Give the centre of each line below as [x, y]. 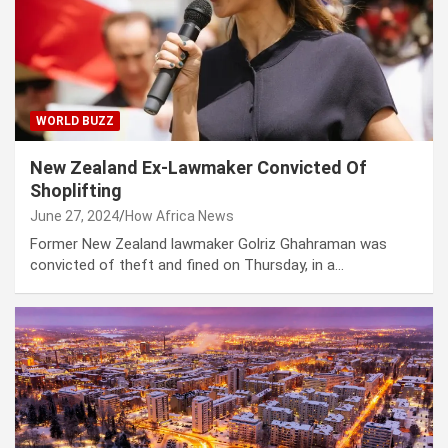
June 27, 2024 [74, 215]
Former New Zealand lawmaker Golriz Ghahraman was [208, 243]
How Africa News [179, 215]
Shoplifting [76, 190]
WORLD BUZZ [75, 120]
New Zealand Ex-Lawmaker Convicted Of [198, 167]
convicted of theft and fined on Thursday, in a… [187, 264]
